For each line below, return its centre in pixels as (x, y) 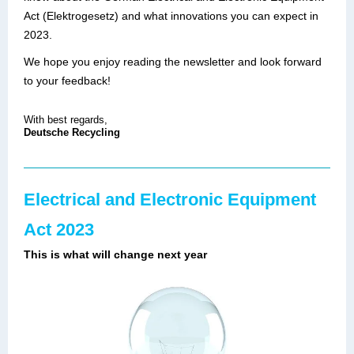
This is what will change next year (115, 254)
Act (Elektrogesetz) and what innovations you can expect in (171, 16)
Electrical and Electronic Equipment (170, 200)
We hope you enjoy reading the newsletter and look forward (173, 62)
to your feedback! (67, 81)
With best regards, (66, 120)
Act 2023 (59, 230)
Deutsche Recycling (72, 132)
